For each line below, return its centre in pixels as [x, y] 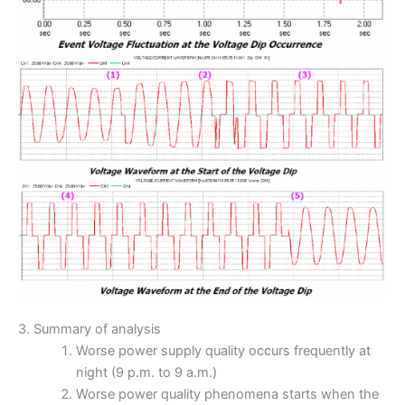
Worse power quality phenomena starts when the [227, 395]
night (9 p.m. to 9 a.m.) [146, 373]
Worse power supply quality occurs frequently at [223, 351]
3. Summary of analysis [89, 330]
